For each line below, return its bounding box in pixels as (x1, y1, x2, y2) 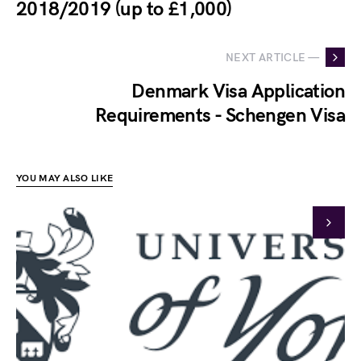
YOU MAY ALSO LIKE (16, 172, 114, 185)
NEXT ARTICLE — (226, 50, 319, 64)
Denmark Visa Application (131, 80, 345, 103)
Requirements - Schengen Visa (94, 104, 345, 127)
